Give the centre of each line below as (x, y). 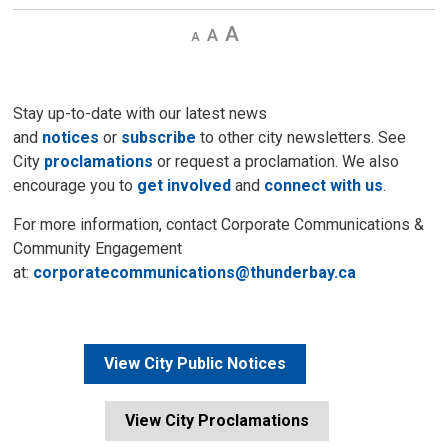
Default (229, 33)
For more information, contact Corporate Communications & (219, 224)
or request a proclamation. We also (276, 161)
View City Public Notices (194, 363)
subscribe (159, 137)
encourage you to (75, 185)
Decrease (221, 33)
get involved (184, 185)
